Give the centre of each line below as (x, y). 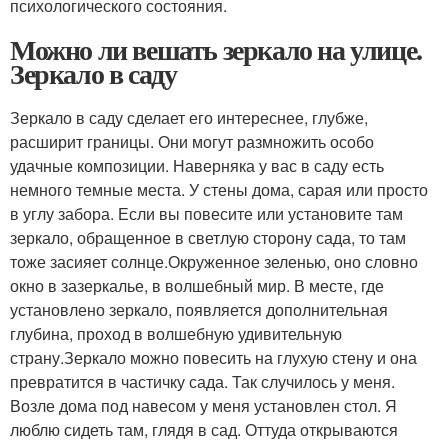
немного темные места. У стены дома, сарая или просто (219, 189)
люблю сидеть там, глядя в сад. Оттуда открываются (204, 429)
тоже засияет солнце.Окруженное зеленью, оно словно (214, 261)
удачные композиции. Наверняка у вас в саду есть (197, 165)
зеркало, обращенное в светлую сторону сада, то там (208, 237)
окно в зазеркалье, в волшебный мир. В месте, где (197, 285)
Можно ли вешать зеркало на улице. (216, 49)
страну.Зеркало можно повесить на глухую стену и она (213, 357)
